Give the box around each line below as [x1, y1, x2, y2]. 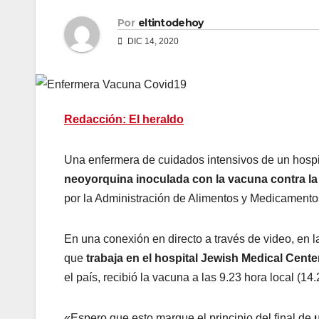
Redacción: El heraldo [64, 113, 184, 125]
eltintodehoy [137, 16, 204, 30]
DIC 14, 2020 [125, 36, 179, 47]
